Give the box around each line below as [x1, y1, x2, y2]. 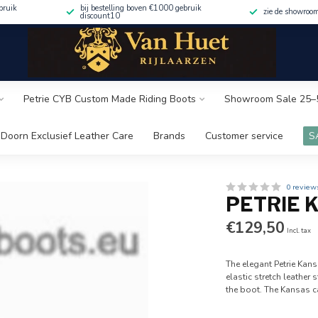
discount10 [80, 10, 120, 21]
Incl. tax [287, 226, 312, 235]
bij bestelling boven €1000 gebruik [80, 2, 202, 13]
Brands [153, 129, 185, 143]
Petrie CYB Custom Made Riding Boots [23, 92, 196, 106]
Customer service [204, 129, 283, 143]
